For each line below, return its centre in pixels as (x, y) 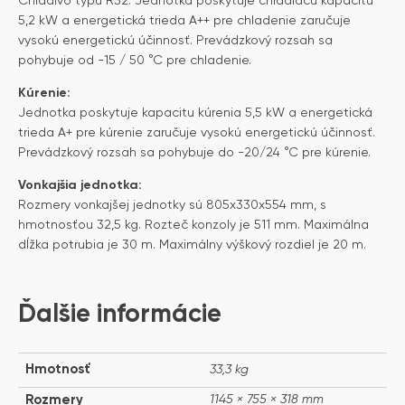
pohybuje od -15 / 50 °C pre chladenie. (135, 60)
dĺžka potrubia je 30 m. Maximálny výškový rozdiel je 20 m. (192, 245)
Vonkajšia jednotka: (80, 185)
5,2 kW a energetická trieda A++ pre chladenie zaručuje (184, 20)
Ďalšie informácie (120, 314)
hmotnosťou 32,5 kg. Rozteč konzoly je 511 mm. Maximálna (193, 225)
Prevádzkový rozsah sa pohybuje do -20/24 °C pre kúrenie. (194, 152)
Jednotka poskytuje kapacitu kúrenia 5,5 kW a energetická (195, 113)
